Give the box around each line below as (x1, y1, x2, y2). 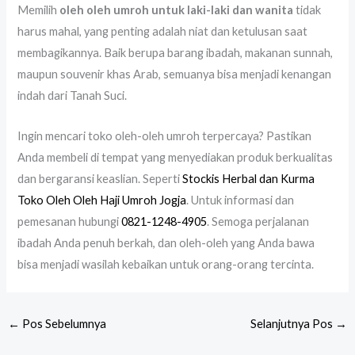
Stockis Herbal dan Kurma (182, 171, 315, 185)
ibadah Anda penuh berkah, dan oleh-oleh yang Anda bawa (17, 235, 315, 250)
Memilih (17, 3, 60, 17)
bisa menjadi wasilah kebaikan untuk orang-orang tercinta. (17, 257, 315, 271)
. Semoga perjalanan (207, 214, 310, 228)
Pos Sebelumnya (19, 316, 106, 330)
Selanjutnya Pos (250, 316, 336, 330)
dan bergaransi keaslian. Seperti (17, 171, 183, 185)
